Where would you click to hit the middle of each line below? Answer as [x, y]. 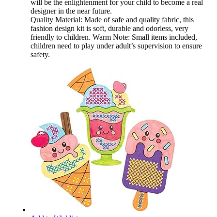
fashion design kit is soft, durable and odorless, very [109, 29]
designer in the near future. [71, 11]
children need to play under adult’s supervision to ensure [116, 46]
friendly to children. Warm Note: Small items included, [114, 37]
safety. [40, 55]
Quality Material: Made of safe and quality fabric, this [112, 20]
